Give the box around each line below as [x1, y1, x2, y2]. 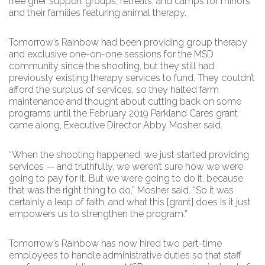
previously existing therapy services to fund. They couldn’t [9, 72, 255, 83]
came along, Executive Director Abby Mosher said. [9, 119, 222, 131]
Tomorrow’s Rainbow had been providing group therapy [9, 37, 247, 48]
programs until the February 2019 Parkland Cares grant [9, 108, 238, 119]
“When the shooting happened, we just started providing [9, 149, 249, 160]
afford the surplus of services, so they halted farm [9, 84, 219, 95]
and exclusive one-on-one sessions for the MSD [9, 49, 214, 60]
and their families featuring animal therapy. [9, 7, 186, 18]
